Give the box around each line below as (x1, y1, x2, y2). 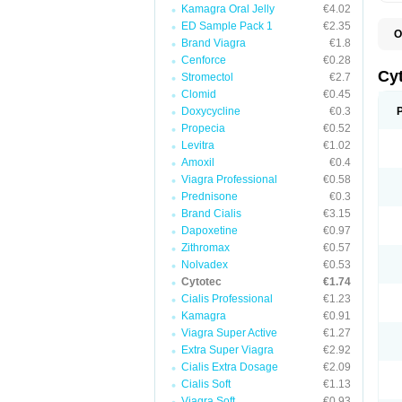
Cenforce (181, 54, 226, 66)
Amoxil (181, 156, 214, 169)
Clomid (181, 88, 216, 100)
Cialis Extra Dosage (181, 361, 278, 373)
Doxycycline (181, 105, 240, 118)
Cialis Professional (181, 293, 273, 305)
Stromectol (181, 71, 233, 83)
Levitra (181, 139, 214, 152)
